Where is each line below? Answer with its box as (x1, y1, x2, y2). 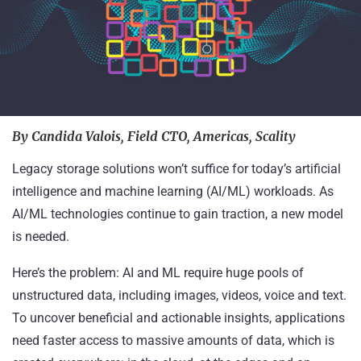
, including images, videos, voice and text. (113, 287, 346, 303)
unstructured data (12, 287, 113, 303)
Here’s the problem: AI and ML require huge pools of (12, 264, 304, 280)
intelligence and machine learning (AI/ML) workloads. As (12, 183, 334, 199)
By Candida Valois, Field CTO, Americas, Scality (12, 127, 296, 144)
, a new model (265, 205, 343, 222)
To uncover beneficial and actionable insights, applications (12, 309, 345, 326)
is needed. (12, 228, 76, 244)
